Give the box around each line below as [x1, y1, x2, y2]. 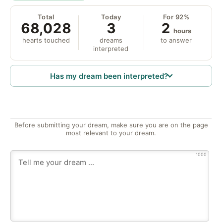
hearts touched [22, 36, 70, 44]
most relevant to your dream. [66, 129, 156, 137]
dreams [99, 36, 122, 44]
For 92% [163, 12, 190, 21]
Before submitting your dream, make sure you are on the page [14, 121, 208, 129]
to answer [160, 36, 192, 44]
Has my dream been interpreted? [50, 71, 168, 81]
